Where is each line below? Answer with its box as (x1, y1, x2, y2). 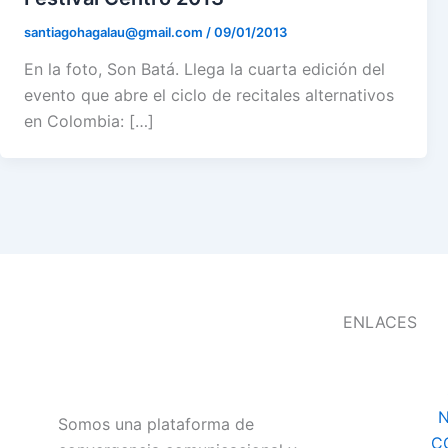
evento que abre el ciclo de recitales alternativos (24, 85, 394, 106)
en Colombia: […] (24, 111, 154, 132)
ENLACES (343, 312, 417, 333)
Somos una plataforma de (58, 414, 254, 435)
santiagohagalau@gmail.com (24, 23, 206, 40)
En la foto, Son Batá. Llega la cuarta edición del (24, 59, 385, 80)
